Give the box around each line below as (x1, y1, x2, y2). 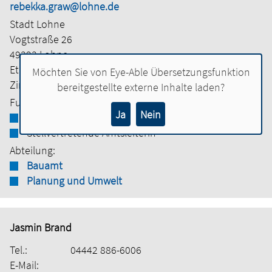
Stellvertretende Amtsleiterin (27, 126, 156, 140)
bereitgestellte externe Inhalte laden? (57, 80, 225, 95)
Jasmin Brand (10, 220, 72, 235)
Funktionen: (10, 95, 64, 110)
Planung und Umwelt (27, 174, 122, 188)
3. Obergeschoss (70, 63, 144, 77)
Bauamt (27, 158, 63, 173)
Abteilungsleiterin (27, 110, 106, 125)
